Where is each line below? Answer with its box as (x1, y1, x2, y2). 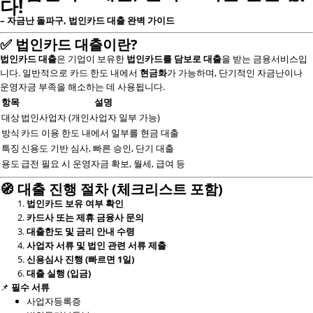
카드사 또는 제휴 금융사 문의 (27, 211, 144, 224)
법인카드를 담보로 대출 (126, 52, 221, 65)
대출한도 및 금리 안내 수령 (27, 225, 135, 238)
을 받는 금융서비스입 (221, 52, 307, 65)
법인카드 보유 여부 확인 (27, 197, 124, 210)
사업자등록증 (27, 295, 81, 307)
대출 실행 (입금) (27, 267, 91, 279)
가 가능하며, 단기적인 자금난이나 (167, 66, 303, 79)
